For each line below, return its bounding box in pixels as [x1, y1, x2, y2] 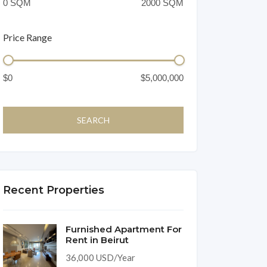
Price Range [2, 32, 52, 43]
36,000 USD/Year [65, 252, 135, 263]
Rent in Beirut [65, 234, 129, 246]
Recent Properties [2, 183, 104, 197]
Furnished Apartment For [65, 223, 182, 235]
